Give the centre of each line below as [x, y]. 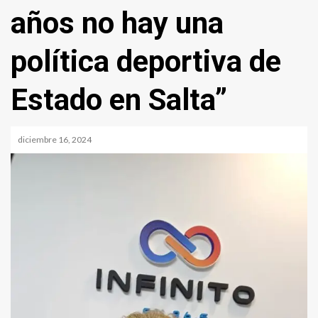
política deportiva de [146, 61]
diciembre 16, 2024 [55, 139]
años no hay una [117, 23]
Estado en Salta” [119, 99]
